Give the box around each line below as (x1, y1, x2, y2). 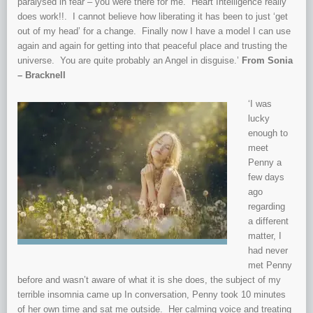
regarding (248, 201, 285, 212)
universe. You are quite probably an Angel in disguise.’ (17, 55, 242, 66)
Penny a (248, 157, 282, 168)
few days (248, 172, 284, 183)
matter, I (248, 231, 282, 242)
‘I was (248, 99, 272, 110)
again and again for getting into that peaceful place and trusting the (17, 41, 287, 52)
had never (248, 245, 288, 256)
